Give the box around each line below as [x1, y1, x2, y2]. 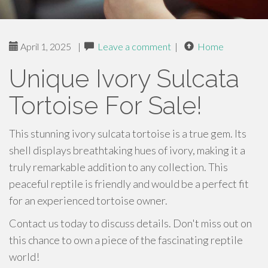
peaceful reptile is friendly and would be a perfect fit [9, 177, 249, 190]
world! [9, 250, 39, 263]
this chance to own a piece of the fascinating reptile [9, 233, 243, 246]
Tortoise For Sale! [9, 91, 202, 120]
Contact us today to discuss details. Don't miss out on [9, 217, 252, 230]
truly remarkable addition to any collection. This [9, 160, 228, 173]
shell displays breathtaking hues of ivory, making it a [9, 144, 245, 157]
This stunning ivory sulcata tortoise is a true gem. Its [9, 127, 246, 140]
